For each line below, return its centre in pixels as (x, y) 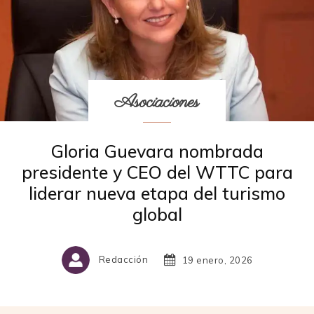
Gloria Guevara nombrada (157, 151)
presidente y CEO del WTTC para (157, 172)
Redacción (123, 260)
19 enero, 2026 (217, 260)
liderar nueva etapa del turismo (157, 193)
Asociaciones (157, 102)
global (157, 214)
